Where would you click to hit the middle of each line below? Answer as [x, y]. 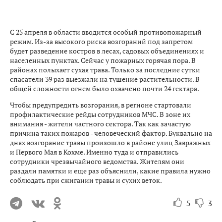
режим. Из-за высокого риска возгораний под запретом [101, 41]
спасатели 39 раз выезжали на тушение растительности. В [105, 79]
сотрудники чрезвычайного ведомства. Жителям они [97, 161]
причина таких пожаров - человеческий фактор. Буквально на [111, 133]
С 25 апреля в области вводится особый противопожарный [106, 32]
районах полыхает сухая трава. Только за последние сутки [105, 69]
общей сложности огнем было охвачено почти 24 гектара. [105, 88]
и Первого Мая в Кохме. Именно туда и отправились [94, 152]
